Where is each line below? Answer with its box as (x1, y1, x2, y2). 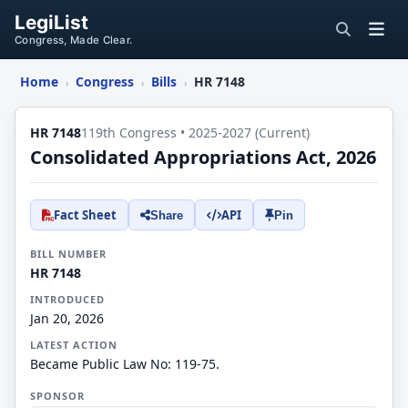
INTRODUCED (30, 292, 105, 306)
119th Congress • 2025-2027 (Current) (81, 124, 310, 141)
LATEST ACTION (30, 338, 117, 352)
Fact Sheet (54, 207, 117, 223)
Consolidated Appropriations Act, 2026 (30, 145, 376, 169)
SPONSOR (30, 389, 85, 403)
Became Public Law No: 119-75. (30, 355, 219, 372)
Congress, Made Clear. (15, 34, 133, 46)
